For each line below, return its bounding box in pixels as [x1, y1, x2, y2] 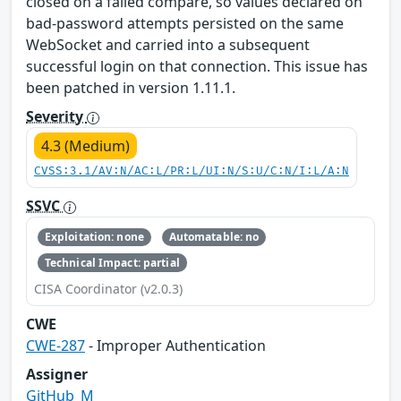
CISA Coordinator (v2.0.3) [34, 279, 183, 297]
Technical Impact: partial [44, 254, 180, 270]
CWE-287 [26, 335, 85, 355]
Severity [26, 106, 87, 126]
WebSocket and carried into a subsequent [26, 34, 310, 55]
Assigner [26, 363, 88, 384]
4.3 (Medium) [41, 135, 130, 156]
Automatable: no [168, 229, 260, 245]
